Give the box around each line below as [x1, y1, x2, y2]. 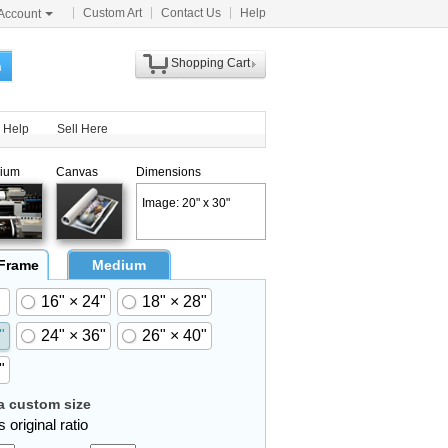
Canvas [56, 165, 98, 179]
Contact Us [161, 6, 221, 20]
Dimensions [136, 165, 201, 179]
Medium [92, 257, 146, 273]
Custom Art [83, 6, 142, 20]
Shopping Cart [170, 56, 250, 70]
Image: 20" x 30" [142, 196, 230, 210]
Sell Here [57, 122, 108, 136]
